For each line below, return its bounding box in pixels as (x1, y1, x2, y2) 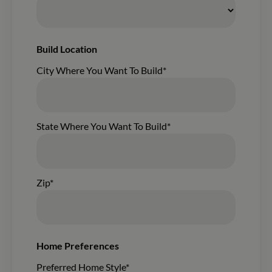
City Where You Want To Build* (36, 64, 166, 76)
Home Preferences (36, 240, 119, 252)
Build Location (36, 42, 97, 55)
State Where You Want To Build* (36, 120, 171, 132)
